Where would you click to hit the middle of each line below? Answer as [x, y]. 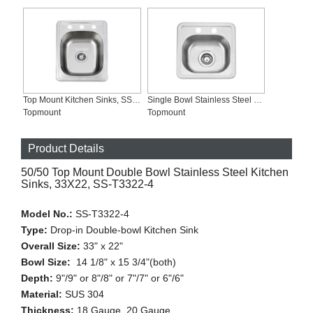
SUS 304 [83, 294]
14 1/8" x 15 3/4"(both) [125, 262]
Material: [42, 294]
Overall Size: [51, 246]
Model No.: [47, 214]
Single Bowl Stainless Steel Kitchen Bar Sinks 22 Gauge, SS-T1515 [257, 100]
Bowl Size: [47, 262]
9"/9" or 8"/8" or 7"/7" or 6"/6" [118, 278]
